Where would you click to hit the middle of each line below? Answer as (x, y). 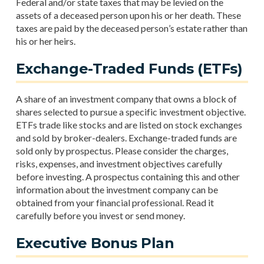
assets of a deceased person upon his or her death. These (128, 15)
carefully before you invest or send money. (100, 215)
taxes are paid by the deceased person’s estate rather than (131, 28)
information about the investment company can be (117, 189)
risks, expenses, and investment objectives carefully (119, 164)
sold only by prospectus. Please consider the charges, (122, 151)
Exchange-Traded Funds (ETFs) (129, 69)
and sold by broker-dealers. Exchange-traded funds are (126, 138)
